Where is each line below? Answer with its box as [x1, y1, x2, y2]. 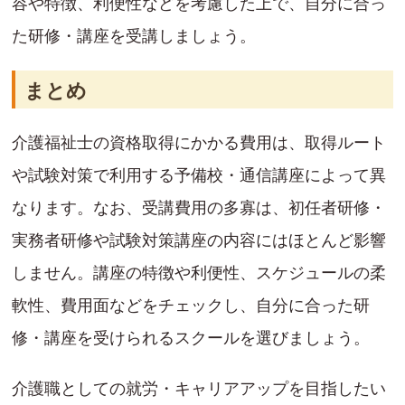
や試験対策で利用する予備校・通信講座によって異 [12, 166, 386, 185]
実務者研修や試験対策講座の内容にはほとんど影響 [12, 231, 386, 250]
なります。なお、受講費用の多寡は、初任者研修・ [12, 199, 386, 218]
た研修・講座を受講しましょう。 [12, 27, 256, 46]
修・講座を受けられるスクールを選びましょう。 [12, 329, 370, 348]
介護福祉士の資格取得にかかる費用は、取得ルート [12, 134, 386, 153]
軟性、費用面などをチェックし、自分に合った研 [12, 297, 370, 316]
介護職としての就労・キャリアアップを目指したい [12, 380, 386, 399]
